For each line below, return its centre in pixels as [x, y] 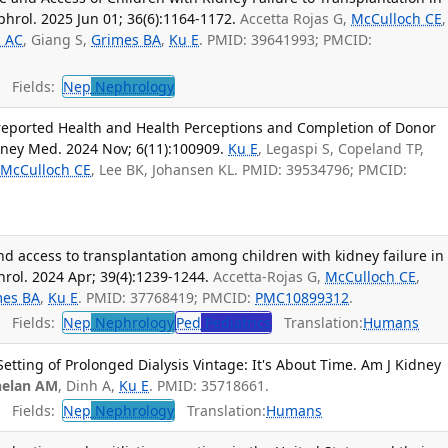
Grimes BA [126, 40]
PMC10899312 [302, 297]
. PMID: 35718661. [209, 385]
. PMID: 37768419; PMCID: [167, 297]
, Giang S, [57, 40]
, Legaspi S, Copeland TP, [341, 149]
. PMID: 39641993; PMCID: [286, 40]
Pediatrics [236, 323]
